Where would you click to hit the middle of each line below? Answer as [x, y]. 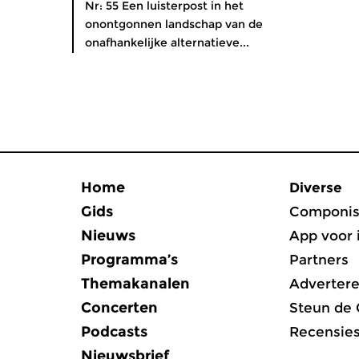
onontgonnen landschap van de [174, 24]
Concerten [119, 308]
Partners [319, 260]
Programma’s [129, 260]
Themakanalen [135, 284]
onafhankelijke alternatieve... [167, 42]
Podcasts [114, 332]
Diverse [316, 188]
